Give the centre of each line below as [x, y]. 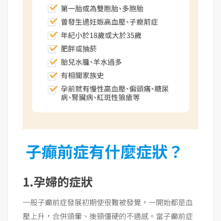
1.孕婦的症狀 [58, 182]
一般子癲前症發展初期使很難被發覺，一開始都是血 [108, 202]
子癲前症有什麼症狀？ [105, 151]
